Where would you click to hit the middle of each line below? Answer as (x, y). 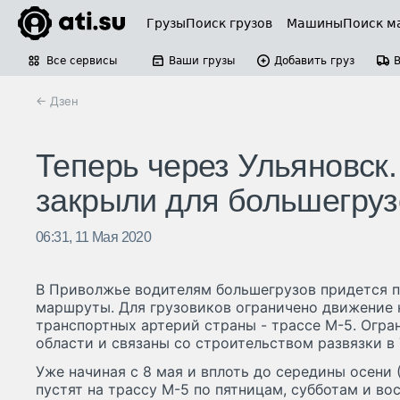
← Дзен (57, 101)
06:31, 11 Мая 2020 (94, 237)
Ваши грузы (202, 61)
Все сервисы (82, 61)
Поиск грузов (229, 23)
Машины (315, 23)
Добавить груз (314, 61)
